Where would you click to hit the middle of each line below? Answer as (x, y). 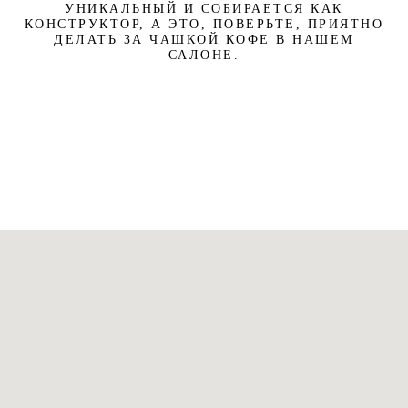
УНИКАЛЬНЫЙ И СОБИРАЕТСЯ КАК (204, 9)
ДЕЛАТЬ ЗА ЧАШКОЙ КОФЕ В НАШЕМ (204, 40)
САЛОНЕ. (204, 56)
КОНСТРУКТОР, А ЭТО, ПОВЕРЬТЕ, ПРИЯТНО (204, 25)
